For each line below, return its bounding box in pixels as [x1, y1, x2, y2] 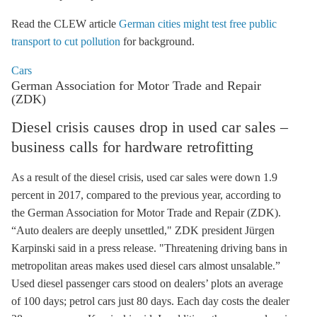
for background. [120, 35, 195, 47]
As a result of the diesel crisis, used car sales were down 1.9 [11, 171, 277, 183]
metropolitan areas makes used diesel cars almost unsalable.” [11, 260, 280, 272]
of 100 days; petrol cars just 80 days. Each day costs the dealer [11, 295, 289, 307]
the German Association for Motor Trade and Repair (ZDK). [11, 207, 281, 219]
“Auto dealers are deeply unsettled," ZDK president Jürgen [11, 224, 275, 236]
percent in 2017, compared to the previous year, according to [11, 189, 281, 201]
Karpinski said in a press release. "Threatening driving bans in [11, 242, 287, 254]
